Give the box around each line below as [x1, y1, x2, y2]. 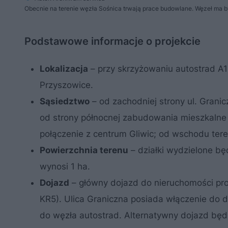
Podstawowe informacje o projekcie [24, 35, 201, 47]
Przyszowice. [40, 79, 93, 90]
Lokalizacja [40, 63, 88, 74]
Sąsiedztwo [40, 96, 90, 106]
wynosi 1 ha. [40, 161, 90, 172]
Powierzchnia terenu [40, 145, 128, 155]
